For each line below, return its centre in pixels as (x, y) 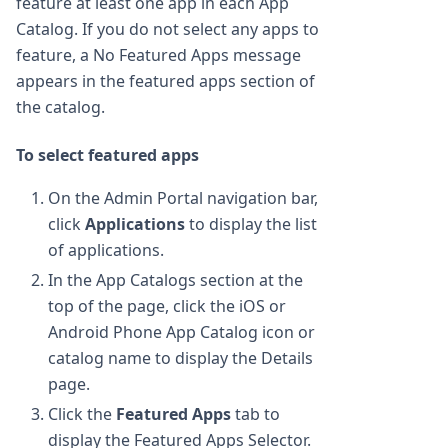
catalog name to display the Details (180, 357)
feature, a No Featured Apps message (158, 54)
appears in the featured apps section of (165, 80)
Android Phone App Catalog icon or (181, 331)
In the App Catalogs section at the (175, 279)
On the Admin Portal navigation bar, (183, 197)
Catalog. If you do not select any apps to (167, 28)
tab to (255, 413)
